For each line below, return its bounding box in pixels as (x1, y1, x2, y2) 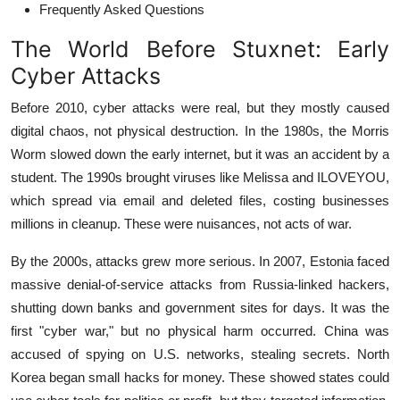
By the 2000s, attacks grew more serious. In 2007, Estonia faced (11, 253, 389, 269)
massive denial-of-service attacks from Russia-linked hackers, (11, 276, 389, 292)
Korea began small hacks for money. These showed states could (11, 369, 389, 385)
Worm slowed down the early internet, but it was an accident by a (11, 146, 389, 162)
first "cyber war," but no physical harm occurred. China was (11, 322, 389, 338)
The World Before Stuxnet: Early (11, 35, 389, 62)
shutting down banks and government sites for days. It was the (11, 299, 389, 315)
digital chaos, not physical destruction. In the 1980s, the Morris (11, 122, 389, 138)
